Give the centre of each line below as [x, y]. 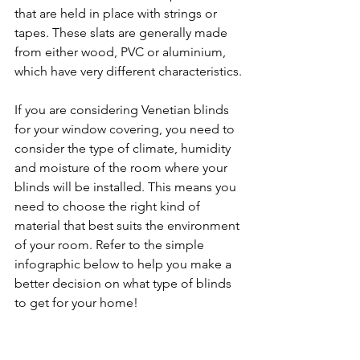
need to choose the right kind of [109, 206]
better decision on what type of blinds [125, 283]
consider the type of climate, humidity [124, 148]
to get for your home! [76, 303]
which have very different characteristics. [128, 71]
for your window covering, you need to [126, 129]
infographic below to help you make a [125, 264]
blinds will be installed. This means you [127, 187]
